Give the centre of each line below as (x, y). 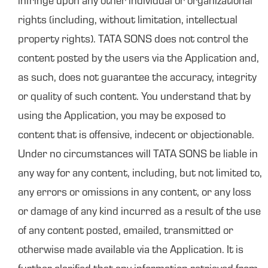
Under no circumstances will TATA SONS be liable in (138, 155)
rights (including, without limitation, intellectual (128, 21)
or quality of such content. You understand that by (134, 98)
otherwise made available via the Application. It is (131, 251)
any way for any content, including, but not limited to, (140, 174)
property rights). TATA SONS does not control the (133, 40)
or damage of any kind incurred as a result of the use (139, 212)
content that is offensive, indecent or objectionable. (136, 136)
